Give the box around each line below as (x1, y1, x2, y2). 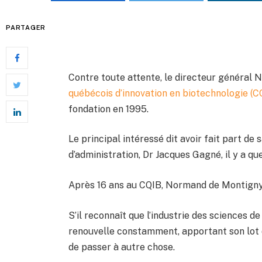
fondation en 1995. (68, 103, 149, 115)
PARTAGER (6, 24, 46, 31)
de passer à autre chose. (68, 241, 175, 253)
